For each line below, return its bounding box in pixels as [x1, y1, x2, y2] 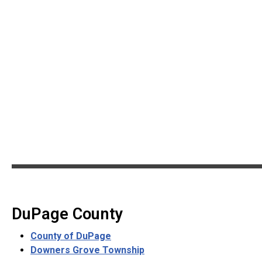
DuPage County [12, 204, 123, 223]
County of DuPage [30, 230, 111, 242]
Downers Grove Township [30, 244, 144, 256]
